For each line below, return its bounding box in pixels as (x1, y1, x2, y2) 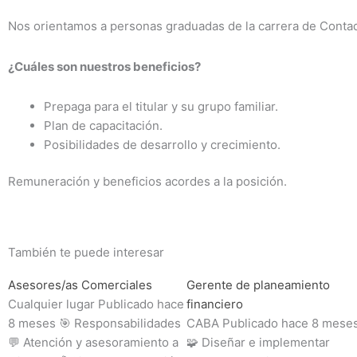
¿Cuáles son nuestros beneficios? (8, 58, 201, 74)
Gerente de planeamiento (186, 277, 330, 292)
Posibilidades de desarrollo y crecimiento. (44, 136, 280, 152)
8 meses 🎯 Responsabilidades (8, 315, 181, 331)
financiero (186, 296, 243, 312)
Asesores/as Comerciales (8, 277, 152, 292)
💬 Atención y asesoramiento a (8, 334, 178, 350)
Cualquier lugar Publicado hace (8, 296, 184, 312)
